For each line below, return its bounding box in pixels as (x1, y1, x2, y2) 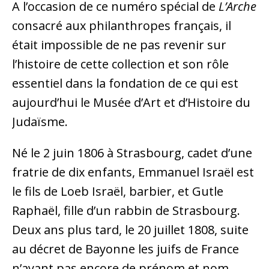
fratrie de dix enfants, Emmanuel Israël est (12, 164, 254, 181)
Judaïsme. (12, 113, 68, 130)
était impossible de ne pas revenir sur (12, 37, 226, 53)
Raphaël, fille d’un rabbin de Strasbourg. (12, 202, 240, 219)
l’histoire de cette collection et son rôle (12, 56, 229, 73)
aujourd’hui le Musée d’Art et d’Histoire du (12, 94, 250, 111)
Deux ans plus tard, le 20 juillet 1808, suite (12, 222, 249, 238)
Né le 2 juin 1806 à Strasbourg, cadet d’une (12, 145, 252, 162)
